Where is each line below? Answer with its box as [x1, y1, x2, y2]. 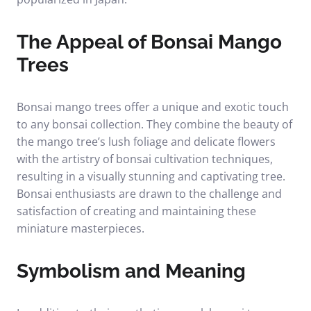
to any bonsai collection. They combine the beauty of [17, 117, 292, 132]
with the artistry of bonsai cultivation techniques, [17, 151, 273, 167]
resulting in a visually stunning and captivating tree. [17, 169, 285, 184]
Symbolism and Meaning [17, 260, 246, 283]
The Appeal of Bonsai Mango [17, 31, 282, 53]
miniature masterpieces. [17, 221, 144, 236]
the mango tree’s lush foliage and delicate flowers [17, 134, 276, 149]
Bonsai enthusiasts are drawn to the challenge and [17, 186, 282, 201]
